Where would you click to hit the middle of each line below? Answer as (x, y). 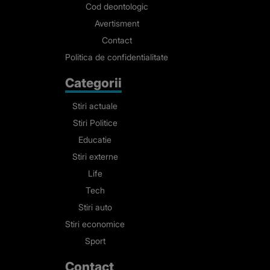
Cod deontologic (117, 7)
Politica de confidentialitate (117, 57)
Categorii (93, 83)
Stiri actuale (95, 106)
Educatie (95, 140)
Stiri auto (95, 207)
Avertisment (117, 24)
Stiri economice (95, 224)
